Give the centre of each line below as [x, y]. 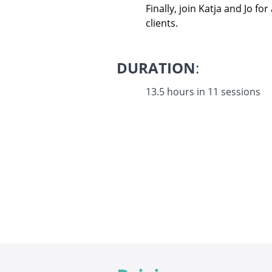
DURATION [156, 68]
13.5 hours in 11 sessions [203, 92]
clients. [162, 23]
